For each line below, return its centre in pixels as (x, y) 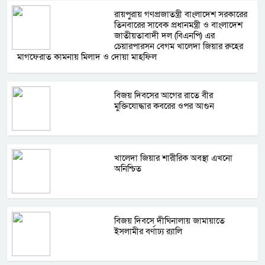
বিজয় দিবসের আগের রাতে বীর (164, 96)
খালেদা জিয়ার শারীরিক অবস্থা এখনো (174, 158)
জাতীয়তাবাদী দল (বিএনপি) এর (165, 36)
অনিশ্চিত (128, 169)
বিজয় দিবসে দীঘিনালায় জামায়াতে (170, 221)
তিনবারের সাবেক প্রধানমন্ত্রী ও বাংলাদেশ (179, 25)
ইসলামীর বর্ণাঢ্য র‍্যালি (148, 232)
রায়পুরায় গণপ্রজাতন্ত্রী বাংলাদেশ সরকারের (181, 14)
